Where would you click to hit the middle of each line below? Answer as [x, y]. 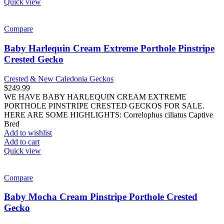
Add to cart [22, 141]
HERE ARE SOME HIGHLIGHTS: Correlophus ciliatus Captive [108, 114]
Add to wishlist [28, 132]
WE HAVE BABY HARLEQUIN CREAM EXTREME [95, 96]
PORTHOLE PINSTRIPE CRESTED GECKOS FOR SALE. [104, 105]
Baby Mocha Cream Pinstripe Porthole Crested [101, 197]
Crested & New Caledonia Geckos [59, 78]
